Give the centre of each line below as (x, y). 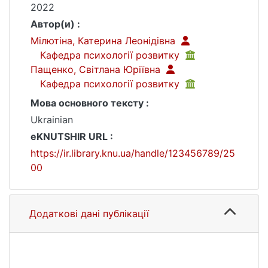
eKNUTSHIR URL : (72, 136)
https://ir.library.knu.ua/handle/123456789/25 (133, 153)
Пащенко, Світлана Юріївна (97, 69)
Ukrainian (52, 120)
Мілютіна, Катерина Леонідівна (104, 41)
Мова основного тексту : (90, 103)
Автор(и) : (55, 24)
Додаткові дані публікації (89, 214)
